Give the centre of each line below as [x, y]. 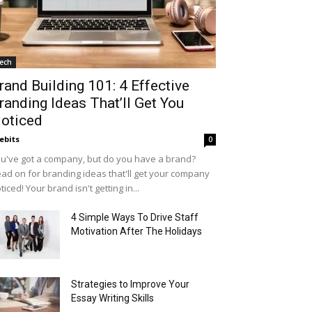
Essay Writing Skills [112, 298]
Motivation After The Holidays [136, 231]
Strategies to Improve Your [130, 284]
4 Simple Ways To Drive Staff [135, 217]
